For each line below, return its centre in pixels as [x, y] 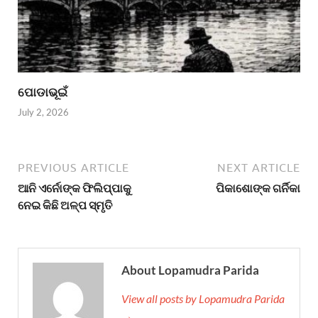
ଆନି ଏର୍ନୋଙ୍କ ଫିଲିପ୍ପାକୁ [75, 188]
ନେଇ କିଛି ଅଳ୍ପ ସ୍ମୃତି [65, 205]
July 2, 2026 [43, 113]
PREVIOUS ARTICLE [73, 168]
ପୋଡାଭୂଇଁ [43, 92]
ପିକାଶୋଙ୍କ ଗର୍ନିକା [258, 188]
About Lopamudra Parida [190, 270]
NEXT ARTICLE [259, 168]
